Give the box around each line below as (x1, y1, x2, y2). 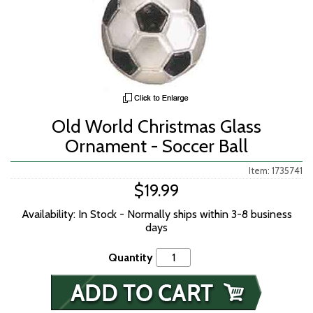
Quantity (108, 251, 153, 264)
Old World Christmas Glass (52, 115, 261, 138)
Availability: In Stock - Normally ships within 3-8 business (21, 208, 292, 221)
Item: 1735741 (249, 165, 303, 176)
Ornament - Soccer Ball (65, 135, 248, 157)
